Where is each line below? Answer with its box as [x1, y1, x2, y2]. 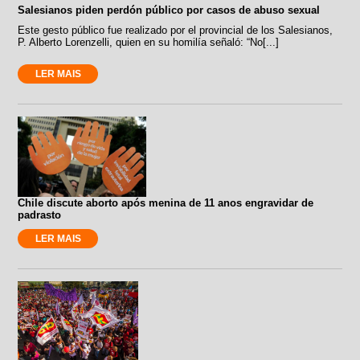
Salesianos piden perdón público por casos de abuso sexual [18, 3, 321, 16]
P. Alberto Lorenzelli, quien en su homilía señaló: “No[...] [18, 35, 280, 48]
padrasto [18, 208, 62, 221]
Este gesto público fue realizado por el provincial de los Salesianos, [18, 23, 333, 36]
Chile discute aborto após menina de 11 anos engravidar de [18, 196, 314, 209]
